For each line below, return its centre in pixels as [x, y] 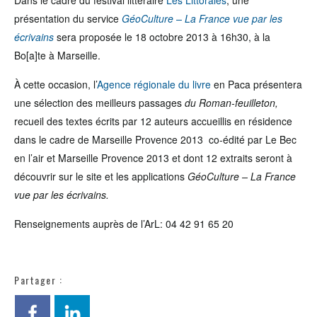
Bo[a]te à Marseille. [57, 55]
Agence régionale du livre [154, 84]
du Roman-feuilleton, [230, 103]
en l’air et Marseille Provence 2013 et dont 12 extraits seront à [153, 158]
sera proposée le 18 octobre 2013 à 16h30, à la [162, 37]
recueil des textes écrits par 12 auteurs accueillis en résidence [153, 121]
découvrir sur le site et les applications [101, 176]
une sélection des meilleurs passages [98, 103]
